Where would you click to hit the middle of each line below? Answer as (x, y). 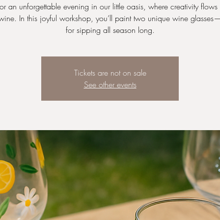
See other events (110, 84)
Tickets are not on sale (110, 73)
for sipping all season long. (110, 30)
